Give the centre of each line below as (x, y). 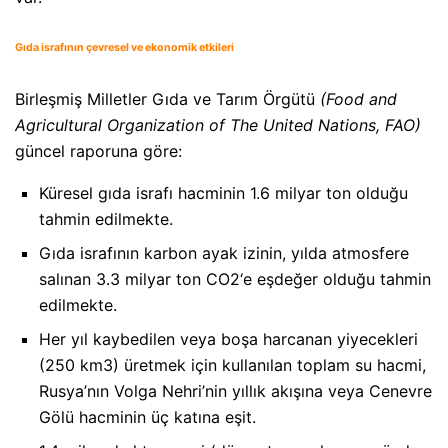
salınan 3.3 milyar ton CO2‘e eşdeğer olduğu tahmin (235, 278)
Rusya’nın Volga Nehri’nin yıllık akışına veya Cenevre (235, 390)
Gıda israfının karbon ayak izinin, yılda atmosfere (224, 252)
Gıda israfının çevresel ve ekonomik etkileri (124, 47)
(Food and (358, 98)
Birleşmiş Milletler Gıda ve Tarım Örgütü (167, 98)
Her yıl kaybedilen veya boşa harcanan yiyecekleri (228, 338)
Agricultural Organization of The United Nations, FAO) (218, 124)
